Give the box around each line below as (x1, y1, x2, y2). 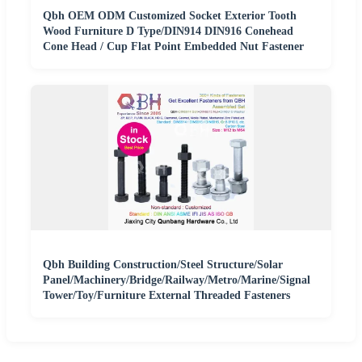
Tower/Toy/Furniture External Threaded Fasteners (43, 289, 290, 302)
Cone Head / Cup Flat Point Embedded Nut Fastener (43, 40, 304, 53)
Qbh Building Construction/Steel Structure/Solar (43, 259, 283, 271)
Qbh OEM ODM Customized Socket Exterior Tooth (43, 10, 297, 23)
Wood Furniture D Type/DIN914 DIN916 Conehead (43, 25, 293, 38)
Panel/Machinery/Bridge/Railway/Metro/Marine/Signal (43, 274, 310, 287)
